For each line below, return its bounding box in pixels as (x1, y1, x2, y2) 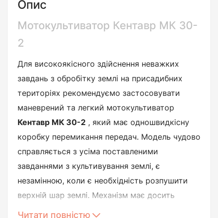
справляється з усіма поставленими (18, 146, 158, 156)
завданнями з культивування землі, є (18, 161, 160, 171)
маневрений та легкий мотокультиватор (18, 103, 174, 112)
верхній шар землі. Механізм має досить (18, 190, 175, 200)
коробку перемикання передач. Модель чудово (18, 132, 200, 142)
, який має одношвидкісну (86, 117, 189, 127)
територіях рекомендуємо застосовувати (18, 88, 180, 98)
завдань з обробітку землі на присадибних (18, 73, 182, 83)
